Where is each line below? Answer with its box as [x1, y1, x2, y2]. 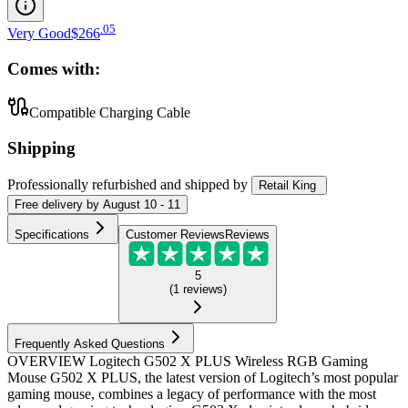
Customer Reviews [126, 227, 225, 241]
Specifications [15, 227, 89, 241]
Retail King [259, 178, 316, 192]
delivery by [38, 197, 99, 211]
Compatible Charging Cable [29, 105, 190, 121]
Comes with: [7, 58, 100, 78]
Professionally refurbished [7, 176, 157, 192]
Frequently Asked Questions [15, 337, 165, 352]
